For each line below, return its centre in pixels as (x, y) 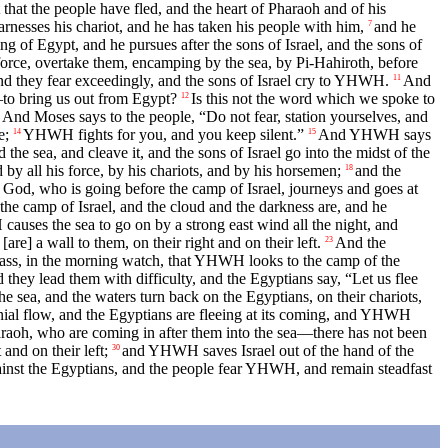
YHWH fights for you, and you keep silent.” (163, 135)
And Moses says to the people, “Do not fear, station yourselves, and (215, 117)
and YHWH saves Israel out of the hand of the (268, 351)
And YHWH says (374, 135)
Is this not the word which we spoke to (313, 99)
